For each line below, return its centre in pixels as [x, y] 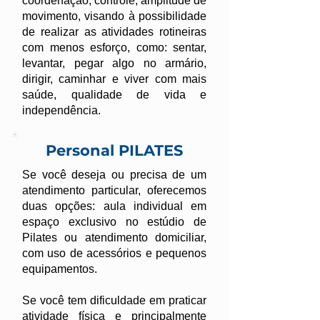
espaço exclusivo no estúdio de [114, 222]
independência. [61, 110]
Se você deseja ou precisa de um [114, 175]
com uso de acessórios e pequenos [114, 253]
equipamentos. [61, 269]
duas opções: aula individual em [114, 206]
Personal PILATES [114, 150]
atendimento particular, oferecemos [114, 190]
